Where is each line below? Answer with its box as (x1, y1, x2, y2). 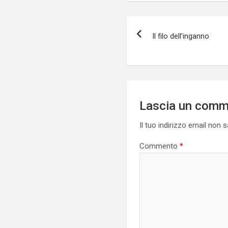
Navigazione (126, 16, 216, 36)
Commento (139, 141, 180, 151)
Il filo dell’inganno (152, 32, 210, 41)
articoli (126, 37, 178, 57)
